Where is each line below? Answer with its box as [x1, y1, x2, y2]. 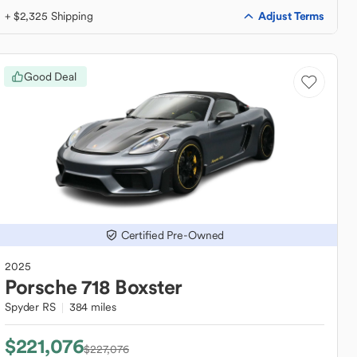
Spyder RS [5, 300, 56, 314]
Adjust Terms [257, 8, 324, 23]
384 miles [69, 300, 116, 314]
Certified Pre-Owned [120, 228, 225, 242]
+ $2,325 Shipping [5, 9, 93, 23]
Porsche [5, 274, 77, 300]
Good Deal [24, 69, 76, 84]
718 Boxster [81, 274, 182, 300]
